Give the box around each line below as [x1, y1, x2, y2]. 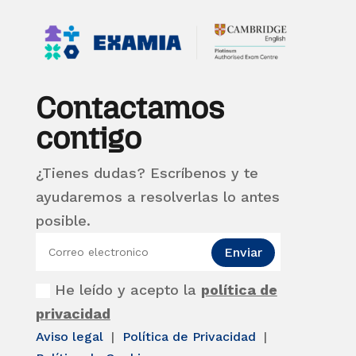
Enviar [224, 245, 263, 261]
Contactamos [35, 89, 224, 126]
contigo [35, 119, 141, 157]
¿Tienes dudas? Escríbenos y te [35, 164, 258, 181]
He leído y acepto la [54, 281, 201, 298]
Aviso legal [35, 328, 107, 344]
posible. [35, 211, 91, 229]
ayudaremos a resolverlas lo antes [35, 188, 280, 205]
